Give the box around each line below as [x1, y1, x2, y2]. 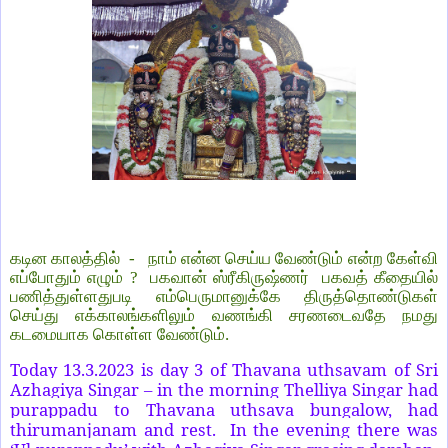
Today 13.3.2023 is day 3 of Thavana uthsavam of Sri [10, 358, 438, 382]
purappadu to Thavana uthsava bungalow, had [10, 398, 438, 422]
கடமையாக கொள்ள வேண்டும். [10, 325, 229, 345]
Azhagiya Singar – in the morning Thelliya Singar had [10, 378, 438, 402]
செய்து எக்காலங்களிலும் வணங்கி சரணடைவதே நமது [10, 306, 438, 326]
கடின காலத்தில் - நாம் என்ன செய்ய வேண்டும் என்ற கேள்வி [10, 249, 438, 269]
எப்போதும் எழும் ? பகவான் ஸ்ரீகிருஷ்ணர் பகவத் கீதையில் [10, 268, 438, 288]
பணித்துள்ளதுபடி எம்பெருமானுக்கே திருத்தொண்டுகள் [10, 287, 438, 307]
